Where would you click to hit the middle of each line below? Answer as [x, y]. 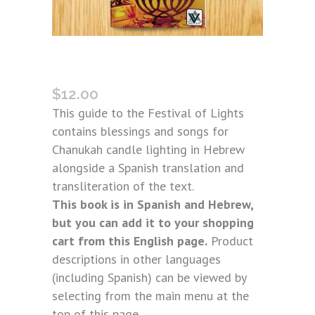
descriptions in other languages [136, 259]
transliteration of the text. [123, 186]
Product [230, 241]
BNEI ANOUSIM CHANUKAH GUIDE [149, 57]
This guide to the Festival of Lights [148, 113]
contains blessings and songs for [140, 131]
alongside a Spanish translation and [148, 168]
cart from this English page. [130, 241]
